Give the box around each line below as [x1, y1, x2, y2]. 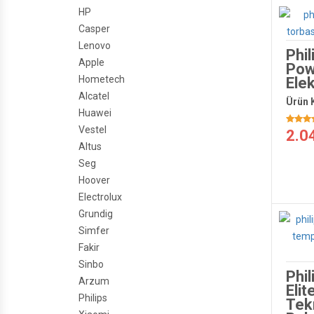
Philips [78, 292, 107, 303]
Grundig [78, 208, 113, 219]
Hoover [78, 175, 110, 186]
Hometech [78, 74, 125, 85]
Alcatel [78, 90, 109, 102]
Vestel [78, 124, 107, 135]
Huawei [78, 107, 111, 118]
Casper [78, 23, 110, 34]
